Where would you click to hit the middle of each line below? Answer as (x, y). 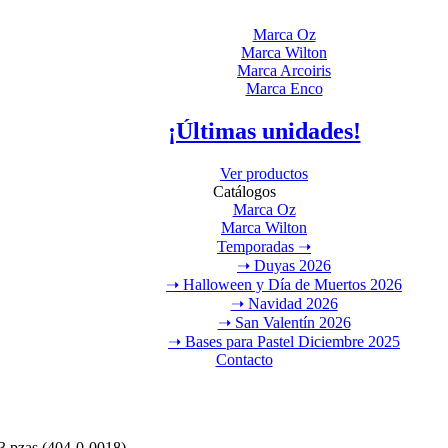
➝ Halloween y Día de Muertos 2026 (284, 284)
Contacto (244, 359)
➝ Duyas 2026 (284, 265)
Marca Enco (284, 88)
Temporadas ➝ (264, 246)
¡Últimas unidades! (264, 130)
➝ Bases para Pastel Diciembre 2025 (284, 341)
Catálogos (244, 191)
